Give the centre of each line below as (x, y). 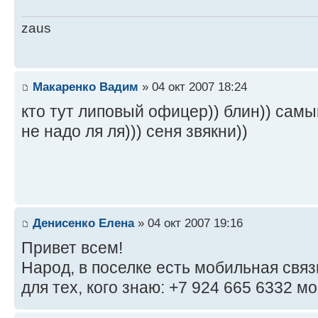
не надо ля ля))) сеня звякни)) (135, 131)
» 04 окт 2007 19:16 (188, 223)
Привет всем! (72, 247)
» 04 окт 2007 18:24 (193, 86)
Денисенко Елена (83, 223)
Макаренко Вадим (86, 86)
